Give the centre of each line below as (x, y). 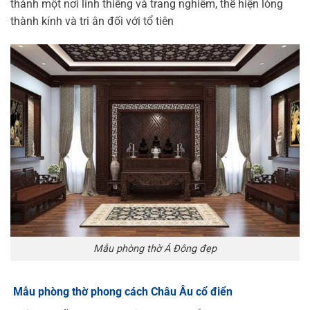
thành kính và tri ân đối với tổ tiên (92, 21)
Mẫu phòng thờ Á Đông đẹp (155, 248)
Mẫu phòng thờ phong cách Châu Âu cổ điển (121, 291)
